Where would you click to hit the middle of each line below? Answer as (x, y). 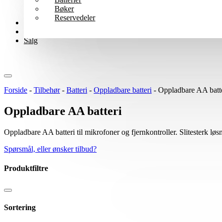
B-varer (36, 31)
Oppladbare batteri (123, 90)
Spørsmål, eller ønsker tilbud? (50, 149)
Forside (16, 90)
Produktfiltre (26, 168)
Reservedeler (75, 18)
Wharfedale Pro (48, 23)
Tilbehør (47, 90)
